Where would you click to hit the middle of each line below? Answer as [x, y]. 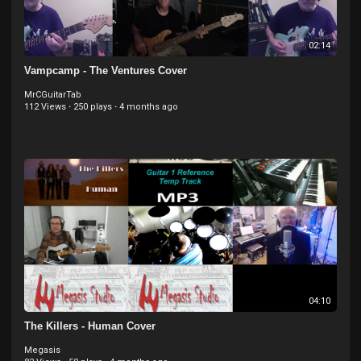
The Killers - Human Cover [90, 326]
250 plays [93, 107]
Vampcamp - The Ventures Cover [106, 71]
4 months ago [149, 107]
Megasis [42, 350]
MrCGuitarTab [53, 95]
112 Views [45, 107]
